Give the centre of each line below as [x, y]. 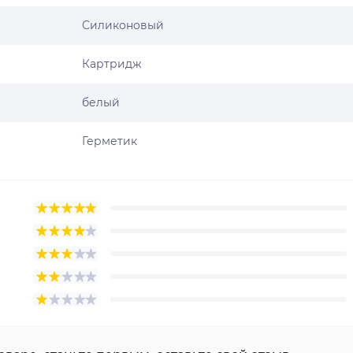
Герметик [110, 141]
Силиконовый [123, 25]
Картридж [112, 64]
